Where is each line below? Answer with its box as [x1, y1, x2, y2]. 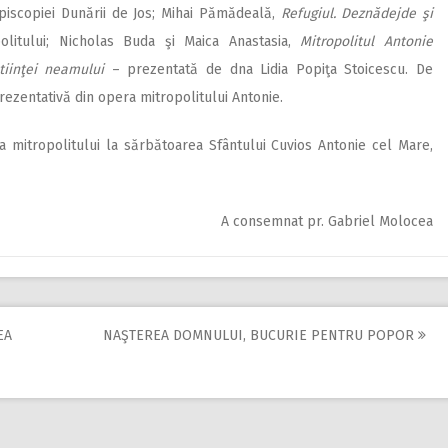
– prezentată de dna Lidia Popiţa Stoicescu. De [104, 60, 434, 78]
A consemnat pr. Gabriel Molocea [221, 212, 433, 230]
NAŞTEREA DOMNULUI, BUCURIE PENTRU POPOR [103, 326, 418, 344]
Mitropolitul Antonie [300, 32, 434, 50]
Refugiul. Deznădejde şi [280, 4, 434, 22]
